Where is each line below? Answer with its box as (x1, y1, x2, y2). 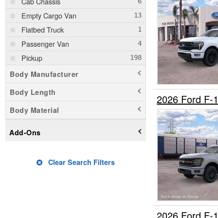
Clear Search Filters (46, 157, 115, 167)
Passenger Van (21, 38, 69, 49)
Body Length (10, 87, 56, 97)
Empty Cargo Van (21, 10, 76, 20)
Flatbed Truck (21, 24, 64, 35)
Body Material (10, 105, 59, 115)
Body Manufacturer (10, 69, 79, 79)
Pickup (21, 52, 42, 63)
